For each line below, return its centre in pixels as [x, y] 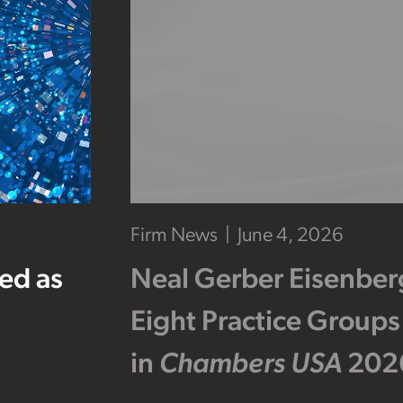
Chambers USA [251, 366]
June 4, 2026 [291, 237]
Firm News [174, 237]
